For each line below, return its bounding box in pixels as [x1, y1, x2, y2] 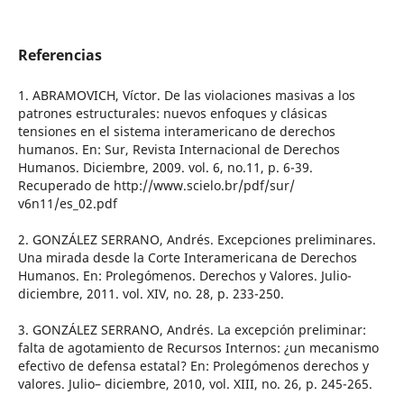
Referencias [17, 45, 102, 66]
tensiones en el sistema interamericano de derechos [17, 123, 335, 141]
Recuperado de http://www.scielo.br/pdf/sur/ [17, 177, 295, 195]
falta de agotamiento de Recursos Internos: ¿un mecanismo [17, 339, 379, 357]
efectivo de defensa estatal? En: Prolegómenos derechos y [17, 357, 369, 375]
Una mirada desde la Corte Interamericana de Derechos [17, 249, 357, 267]
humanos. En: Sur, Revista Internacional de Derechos [17, 141, 340, 159]
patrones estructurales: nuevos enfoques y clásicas [17, 105, 327, 123]
